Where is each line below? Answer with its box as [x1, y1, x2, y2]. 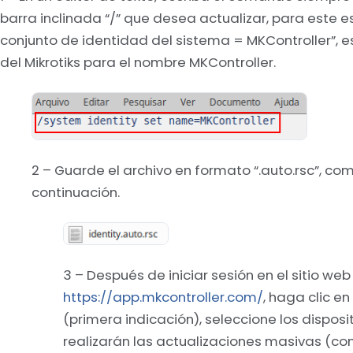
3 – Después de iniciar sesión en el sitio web [63, 266, 351, 285]
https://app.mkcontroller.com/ [63, 288, 263, 307]
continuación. [32, 182, 120, 202]
